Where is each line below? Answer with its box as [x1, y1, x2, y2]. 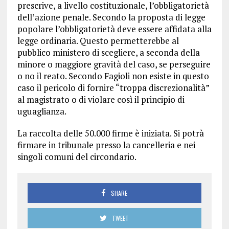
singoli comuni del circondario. [17, 151, 136, 163]
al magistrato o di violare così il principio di [17, 94, 185, 106]
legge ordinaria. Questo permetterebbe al [17, 35, 179, 47]
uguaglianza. [17, 105, 66, 118]
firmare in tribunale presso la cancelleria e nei [17, 139, 195, 151]
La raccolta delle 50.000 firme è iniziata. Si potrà [17, 127, 204, 140]
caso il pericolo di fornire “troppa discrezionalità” [17, 82, 209, 94]
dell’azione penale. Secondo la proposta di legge [17, 11, 205, 24]
